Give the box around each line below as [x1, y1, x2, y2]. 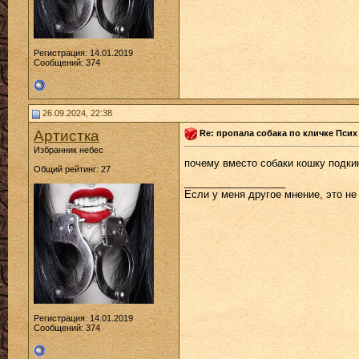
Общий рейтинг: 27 [34, 164, 111, 174]
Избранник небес [34, 145, 103, 155]
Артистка [34, 127, 99, 144]
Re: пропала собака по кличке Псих [200, 127, 357, 138]
